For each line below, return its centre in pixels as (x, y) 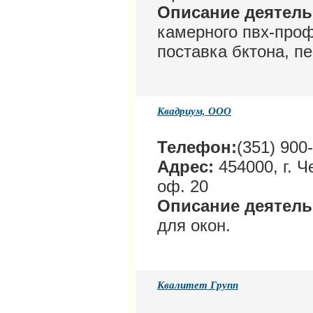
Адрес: (185, 167)
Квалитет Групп (198, 285)
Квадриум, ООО (194, 111)
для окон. (194, 226)
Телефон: (197, 147)
